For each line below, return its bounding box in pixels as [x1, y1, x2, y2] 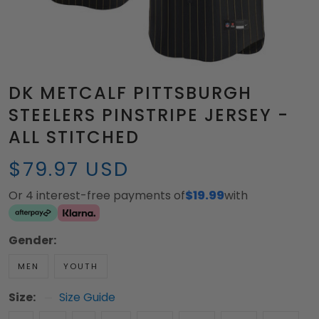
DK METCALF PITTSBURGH [9, 81, 252, 105]
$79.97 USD [9, 155, 129, 184]
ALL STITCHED [9, 125, 140, 150]
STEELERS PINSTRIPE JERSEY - [9, 103, 289, 127]
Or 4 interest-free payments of [9, 187, 185, 204]
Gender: [9, 232, 56, 249]
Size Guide [59, 289, 115, 306]
